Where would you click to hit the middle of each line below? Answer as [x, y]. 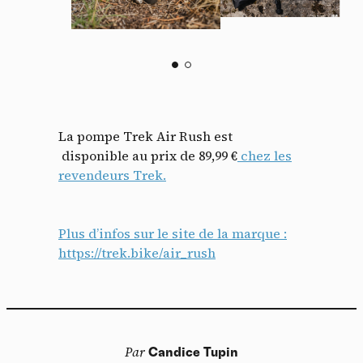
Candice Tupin [193, 353]
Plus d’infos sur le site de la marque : [173, 234]
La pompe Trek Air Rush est [145, 137]
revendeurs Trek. [112, 175]
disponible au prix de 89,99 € [148, 156]
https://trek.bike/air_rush [137, 253]
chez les [265, 156]
